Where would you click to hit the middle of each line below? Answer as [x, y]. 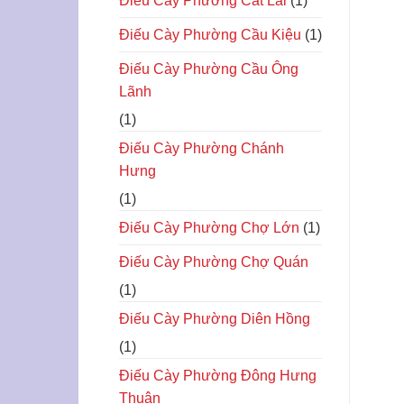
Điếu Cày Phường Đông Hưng [218, 375]
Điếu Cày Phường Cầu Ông [209, 69]
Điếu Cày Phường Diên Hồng [215, 318]
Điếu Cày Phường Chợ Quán [214, 262]
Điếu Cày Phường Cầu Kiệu [210, 34]
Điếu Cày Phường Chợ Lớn [209, 227]
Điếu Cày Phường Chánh [202, 148]
